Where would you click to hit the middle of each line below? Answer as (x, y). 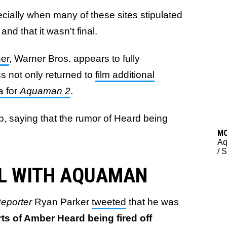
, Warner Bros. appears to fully (74, 59)
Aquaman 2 (45, 91)
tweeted (109, 202)
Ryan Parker (63, 202)
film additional (125, 75)
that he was (153, 202)
